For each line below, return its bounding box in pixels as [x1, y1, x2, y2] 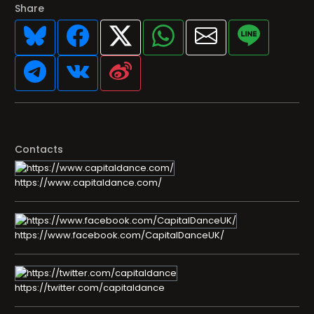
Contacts [15, 142, 63, 156]
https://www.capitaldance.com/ [15, 176, 162, 189]
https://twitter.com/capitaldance [15, 281, 165, 294]
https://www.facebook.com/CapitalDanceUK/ [15, 228, 224, 242]
